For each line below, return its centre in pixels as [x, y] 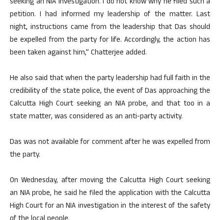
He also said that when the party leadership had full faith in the [110, 79]
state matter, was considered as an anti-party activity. [96, 117]
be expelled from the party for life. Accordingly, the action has [110, 41]
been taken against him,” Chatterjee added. [78, 54]
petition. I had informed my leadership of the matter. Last [110, 15]
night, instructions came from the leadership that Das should [110, 28]
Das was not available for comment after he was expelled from [110, 143]
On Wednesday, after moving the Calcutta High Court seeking [110, 181]
